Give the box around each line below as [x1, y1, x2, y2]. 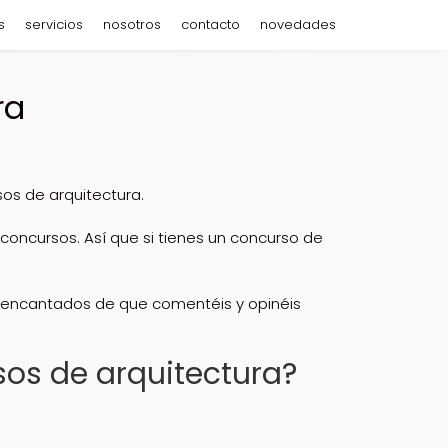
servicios [25, 15, 83, 34]
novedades [260, 15, 336, 34]
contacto [181, 15, 240, 34]
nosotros [103, 15, 161, 34]
